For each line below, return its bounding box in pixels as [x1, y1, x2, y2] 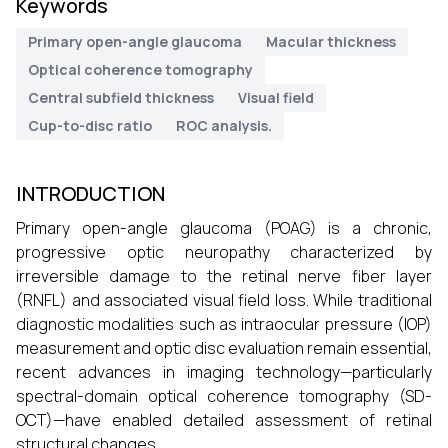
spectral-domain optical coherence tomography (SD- [16, 385, 432, 407]
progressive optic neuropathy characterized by [16, 241, 432, 263]
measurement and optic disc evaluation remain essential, [16, 337, 432, 359]
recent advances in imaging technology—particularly [16, 361, 432, 383]
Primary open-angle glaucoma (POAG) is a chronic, [16, 217, 432, 239]
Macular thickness [266, 32, 396, 51]
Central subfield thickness [28, 88, 214, 107]
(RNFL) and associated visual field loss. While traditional [16, 289, 432, 311]
